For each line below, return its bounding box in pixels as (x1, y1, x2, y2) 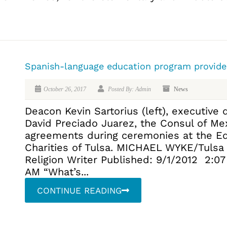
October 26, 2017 (44, 86, 86, 93)
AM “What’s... (25, 166, 89, 178)
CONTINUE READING (37, 185, 122, 196)
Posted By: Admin (106, 86, 151, 93)
